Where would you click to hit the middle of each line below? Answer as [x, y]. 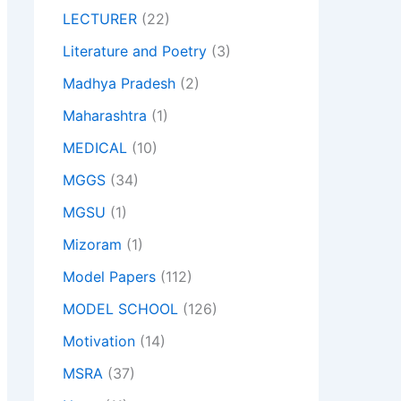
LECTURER [100, 19]
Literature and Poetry [135, 51]
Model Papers [109, 277]
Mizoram [92, 245]
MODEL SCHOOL [120, 309]
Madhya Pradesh [119, 84]
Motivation [99, 341]
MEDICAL [95, 148]
